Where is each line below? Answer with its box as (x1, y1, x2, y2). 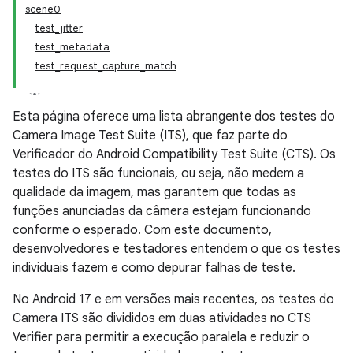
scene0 (25, 2, 61, 16)
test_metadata (35, 40, 110, 54)
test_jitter (35, 21, 83, 35)
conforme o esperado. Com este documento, (13, 222, 272, 238)
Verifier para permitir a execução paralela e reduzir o (13, 329, 310, 345)
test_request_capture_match (35, 59, 176, 72)
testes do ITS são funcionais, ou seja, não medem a (13, 165, 304, 181)
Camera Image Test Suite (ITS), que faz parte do (13, 128, 288, 143)
